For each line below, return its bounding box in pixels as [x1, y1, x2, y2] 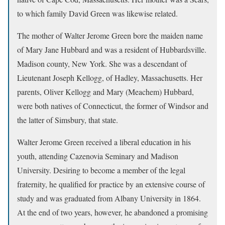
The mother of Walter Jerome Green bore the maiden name [17, 30, 203, 41]
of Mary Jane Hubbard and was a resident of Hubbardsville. [17, 44, 206, 55]
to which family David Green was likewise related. [17, 8, 178, 19]
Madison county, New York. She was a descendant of [17, 58, 187, 69]
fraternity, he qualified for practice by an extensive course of [17, 179, 205, 189]
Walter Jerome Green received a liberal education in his [17, 137, 191, 147]
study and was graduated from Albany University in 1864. [17, 193, 201, 203]
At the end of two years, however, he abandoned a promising [17, 207, 208, 217]
